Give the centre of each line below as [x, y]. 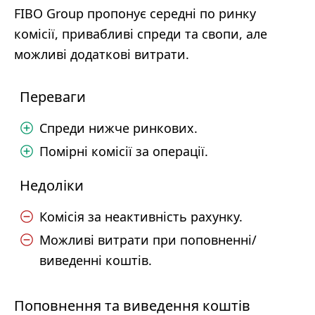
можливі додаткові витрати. [102, 54]
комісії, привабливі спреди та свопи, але [141, 34]
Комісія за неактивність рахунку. [141, 217]
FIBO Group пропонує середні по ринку [135, 13]
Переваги [53, 97]
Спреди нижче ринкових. [118, 128]
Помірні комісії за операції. [124, 151]
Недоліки [52, 185]
